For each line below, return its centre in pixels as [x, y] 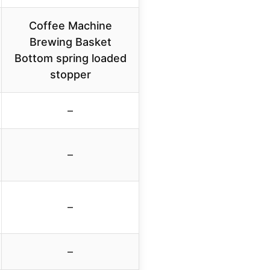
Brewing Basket [70, 42]
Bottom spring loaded [70, 58]
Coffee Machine [70, 26]
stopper [70, 75]
